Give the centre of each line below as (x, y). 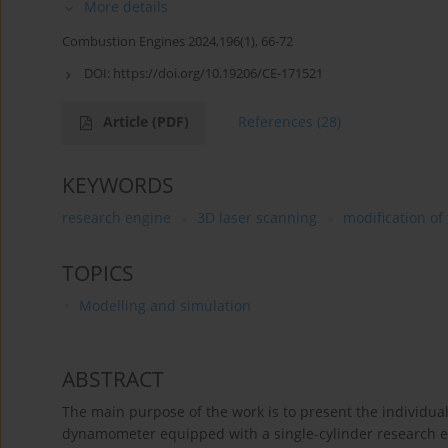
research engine (116, 218)
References (275, 122)
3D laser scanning (257, 218)
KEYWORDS (118, 185)
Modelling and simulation (164, 306)
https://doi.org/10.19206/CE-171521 (218, 73)
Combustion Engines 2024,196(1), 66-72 (177, 41)
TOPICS (98, 273)
